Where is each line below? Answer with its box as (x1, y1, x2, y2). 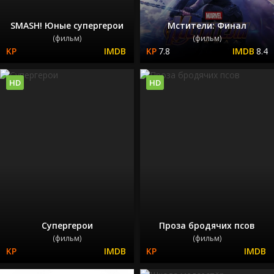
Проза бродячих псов (159, 220, 255, 232)
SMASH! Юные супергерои (10, 19, 124, 31)
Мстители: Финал (168, 19, 246, 31)
